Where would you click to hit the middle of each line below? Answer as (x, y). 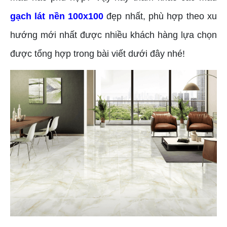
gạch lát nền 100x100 (57, 16)
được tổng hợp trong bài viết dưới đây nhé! (98, 53)
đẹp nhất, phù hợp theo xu (160, 16)
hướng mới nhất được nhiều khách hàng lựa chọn (113, 35)
